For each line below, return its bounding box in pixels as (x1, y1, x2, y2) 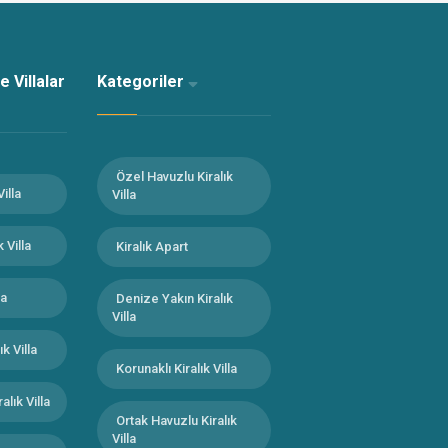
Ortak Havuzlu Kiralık (116, 413, 237, 428)
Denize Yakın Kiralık (116, 291, 233, 306)
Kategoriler (97, 72, 188, 91)
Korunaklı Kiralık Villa (116, 361, 237, 376)
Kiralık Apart (116, 239, 188, 254)
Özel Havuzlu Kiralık (116, 169, 233, 184)
